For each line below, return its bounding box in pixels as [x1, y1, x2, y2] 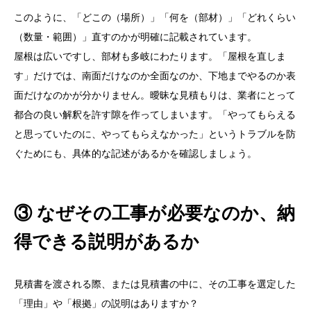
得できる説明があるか [14, 231, 199, 253]
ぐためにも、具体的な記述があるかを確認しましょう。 [14, 148, 257, 160]
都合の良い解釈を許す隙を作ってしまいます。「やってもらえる [14, 109, 296, 121]
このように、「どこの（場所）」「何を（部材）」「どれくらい [14, 12, 296, 24]
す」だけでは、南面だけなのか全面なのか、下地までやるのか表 [14, 70, 296, 82]
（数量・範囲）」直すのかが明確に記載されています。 [14, 31, 257, 43]
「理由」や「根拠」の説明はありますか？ [14, 298, 199, 310]
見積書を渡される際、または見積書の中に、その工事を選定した [14, 278, 296, 290]
